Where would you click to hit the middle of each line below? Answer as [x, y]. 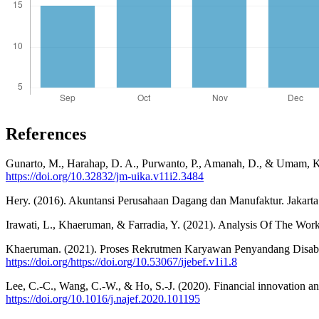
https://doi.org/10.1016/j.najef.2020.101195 [103, 299]
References [46, 134]
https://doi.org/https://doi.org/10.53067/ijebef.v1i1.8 [121, 262]
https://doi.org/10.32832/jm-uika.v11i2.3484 [105, 177]
